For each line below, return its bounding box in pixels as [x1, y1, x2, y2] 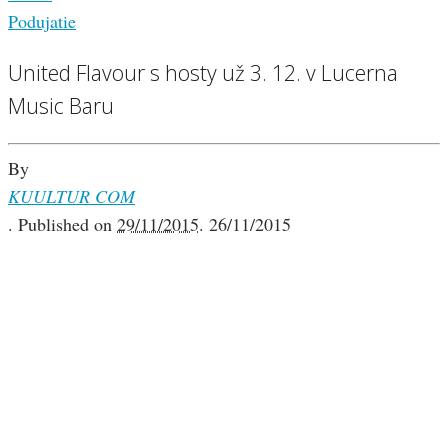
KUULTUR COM [8, 184, 135, 209]
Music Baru [8, 91, 114, 121]
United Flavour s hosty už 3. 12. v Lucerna [8, 58, 398, 88]
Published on [18, 212, 117, 237]
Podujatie [8, 9, 76, 34]
